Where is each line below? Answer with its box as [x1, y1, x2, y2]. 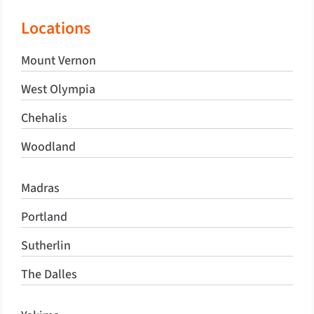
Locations [20, 15, 90, 41]
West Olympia [20, 80, 95, 98]
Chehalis [20, 109, 67, 127]
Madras [20, 179, 60, 197]
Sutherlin [20, 236, 71, 254]
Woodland [20, 137, 76, 156]
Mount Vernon [20, 51, 96, 69]
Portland [20, 207, 67, 226]
